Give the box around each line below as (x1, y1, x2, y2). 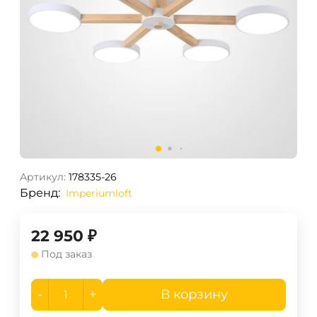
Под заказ (41, 248, 92, 261)
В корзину (161, 287, 228, 303)
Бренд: (20, 186, 60, 200)
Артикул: (20, 171, 66, 184)
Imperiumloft (66, 187, 132, 200)
